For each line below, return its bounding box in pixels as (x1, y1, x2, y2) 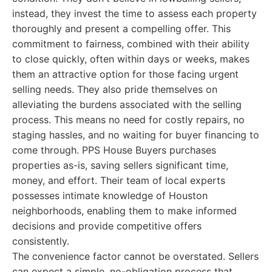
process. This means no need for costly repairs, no (12, 114, 245, 126)
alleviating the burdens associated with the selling (12, 98, 242, 110)
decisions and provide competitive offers (12, 220, 202, 232)
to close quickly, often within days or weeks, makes (12, 53, 250, 65)
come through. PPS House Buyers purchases (12, 144, 216, 156)
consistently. (12, 235, 69, 247)
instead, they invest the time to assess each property (12, 7, 257, 19)
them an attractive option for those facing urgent (12, 68, 239, 80)
